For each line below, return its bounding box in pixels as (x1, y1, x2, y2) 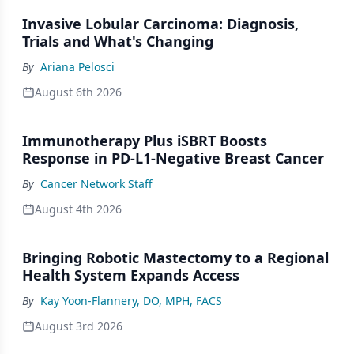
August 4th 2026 (35, 201, 122, 217)
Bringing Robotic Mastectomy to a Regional (22, 247, 329, 267)
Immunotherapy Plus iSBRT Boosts (22, 130, 267, 150)
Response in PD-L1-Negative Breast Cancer (22, 148, 324, 168)
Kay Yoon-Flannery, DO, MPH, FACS (40, 292, 222, 308)
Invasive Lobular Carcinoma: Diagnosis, (22, 13, 299, 33)
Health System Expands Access (22, 265, 239, 284)
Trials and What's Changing (22, 31, 213, 51)
